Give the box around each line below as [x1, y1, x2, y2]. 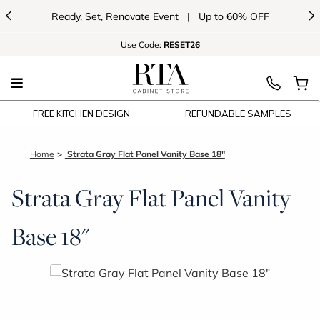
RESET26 [163, 39, 200, 50]
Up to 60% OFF [198, 9, 269, 23]
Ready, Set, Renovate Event [51, 9, 179, 23]
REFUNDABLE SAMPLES [185, 108, 292, 119]
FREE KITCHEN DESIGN [33, 108, 131, 119]
